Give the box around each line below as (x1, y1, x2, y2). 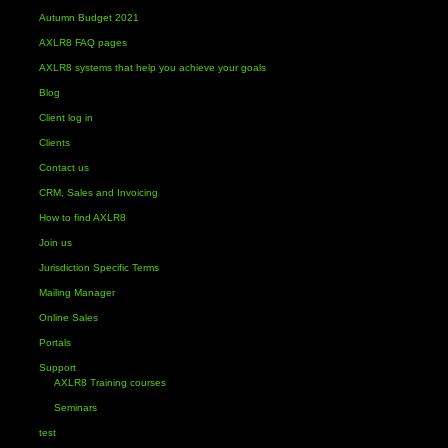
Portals (38, 337, 71, 348)
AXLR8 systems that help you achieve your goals (38, 62, 266, 73)
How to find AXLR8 (38, 212, 126, 223)
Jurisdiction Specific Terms (38, 262, 159, 273)
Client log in (38, 112, 93, 123)
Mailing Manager (38, 287, 115, 298)
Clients (38, 137, 70, 148)
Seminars (53, 402, 97, 413)
